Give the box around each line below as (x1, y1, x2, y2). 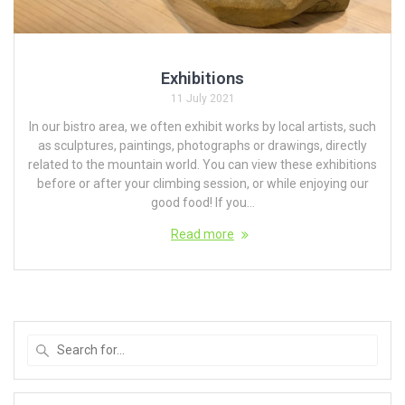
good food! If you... (150, 194, 255, 210)
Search (202, 334, 243, 351)
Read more (171, 226, 234, 241)
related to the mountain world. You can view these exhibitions (28, 156, 377, 172)
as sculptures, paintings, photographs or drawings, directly (38, 137, 367, 153)
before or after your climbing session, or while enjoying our (36, 175, 369, 191)
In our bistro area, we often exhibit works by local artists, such (29, 118, 376, 134)
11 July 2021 (170, 91, 235, 105)
